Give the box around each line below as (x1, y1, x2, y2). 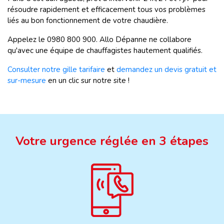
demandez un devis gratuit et (116, 64, 216, 74)
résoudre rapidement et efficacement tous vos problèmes (7, 4, 205, 14)
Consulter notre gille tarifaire (7, 64, 105, 74)
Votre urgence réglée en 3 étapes (15, 133, 208, 149)
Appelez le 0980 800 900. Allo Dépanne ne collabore (7, 34, 191, 44)
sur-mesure (7, 75, 48, 85)
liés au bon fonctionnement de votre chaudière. (7, 15, 168, 25)
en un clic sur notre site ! (48, 75, 129, 85)
